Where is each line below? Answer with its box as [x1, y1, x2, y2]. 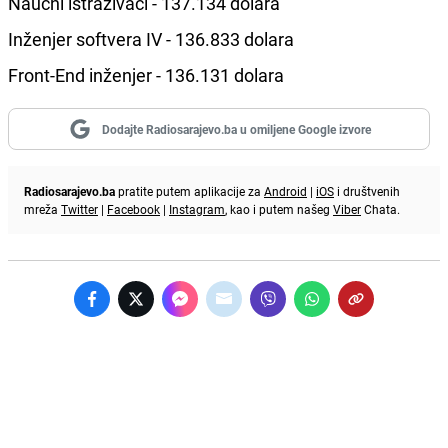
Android [264, 182, 307, 199]
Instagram [169, 200, 225, 217]
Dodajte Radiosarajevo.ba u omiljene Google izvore [101, 120, 371, 137]
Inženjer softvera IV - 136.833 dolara [8, 26, 302, 51]
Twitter [61, 200, 98, 217]
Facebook [107, 200, 160, 217]
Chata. [361, 200, 400, 217]
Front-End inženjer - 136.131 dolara [8, 62, 284, 87]
